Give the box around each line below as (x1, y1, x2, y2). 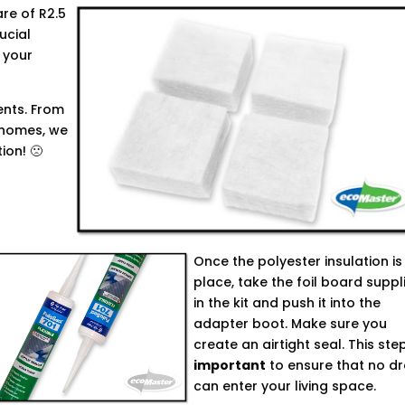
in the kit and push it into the (193, 294, 381, 312)
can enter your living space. (193, 377, 377, 395)
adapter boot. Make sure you (193, 315, 388, 333)
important (193, 356, 267, 374)
